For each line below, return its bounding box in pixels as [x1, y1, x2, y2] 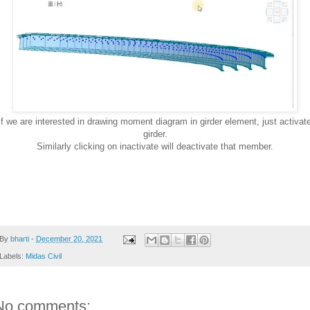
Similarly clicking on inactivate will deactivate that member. [37, 140, 273, 152]
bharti [10, 235, 29, 244]
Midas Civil [26, 251, 62, 260]
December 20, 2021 [36, 235, 102, 244]
